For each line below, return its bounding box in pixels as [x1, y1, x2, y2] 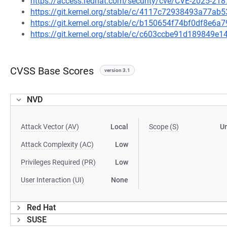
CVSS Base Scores [10, 65, 94, 78]
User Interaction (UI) [21, 176, 84, 184]
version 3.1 [104, 67, 130, 73]
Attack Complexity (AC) [21, 140, 94, 149]
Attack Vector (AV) [21, 123, 79, 131]
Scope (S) [149, 123, 179, 131]
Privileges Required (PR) [21, 158, 96, 167]
